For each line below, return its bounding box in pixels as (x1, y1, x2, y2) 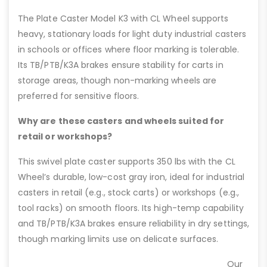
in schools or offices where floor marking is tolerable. (18, 43, 239, 55)
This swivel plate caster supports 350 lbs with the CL (18, 155, 235, 167)
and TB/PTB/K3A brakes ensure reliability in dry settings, (18, 217, 249, 229)
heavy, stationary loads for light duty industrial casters (18, 27, 246, 40)
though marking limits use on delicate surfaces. (18, 232, 219, 245)
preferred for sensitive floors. (18, 89, 139, 102)
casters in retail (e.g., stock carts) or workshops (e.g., (18, 186, 239, 198)
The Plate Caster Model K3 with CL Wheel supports (18, 12, 229, 24)
